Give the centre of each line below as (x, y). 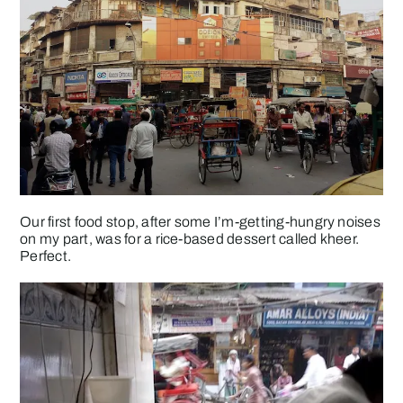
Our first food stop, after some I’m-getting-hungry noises (200, 221)
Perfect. (46, 255)
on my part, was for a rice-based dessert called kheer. (190, 238)
